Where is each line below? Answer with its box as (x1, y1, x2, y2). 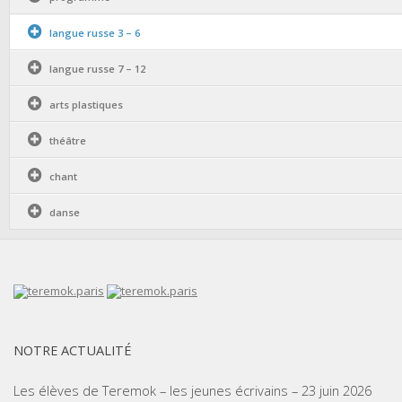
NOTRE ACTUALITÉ (13, 341, 131, 359)
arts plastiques (49, 98, 123, 111)
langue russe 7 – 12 (49, 62, 145, 75)
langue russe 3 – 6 (49, 26, 140, 39)
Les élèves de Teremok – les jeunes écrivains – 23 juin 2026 (13, 381, 371, 399)
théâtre (49, 134, 86, 147)
